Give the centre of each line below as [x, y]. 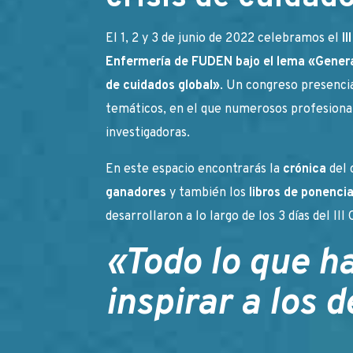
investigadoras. [148, 133]
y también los [206, 193]
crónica [305, 169]
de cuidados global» [163, 85]
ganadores [136, 193]
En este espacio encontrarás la [195, 169]
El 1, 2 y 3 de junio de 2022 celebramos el [224, 38]
